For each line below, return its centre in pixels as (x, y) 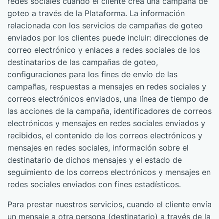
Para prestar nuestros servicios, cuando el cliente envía (109, 204)
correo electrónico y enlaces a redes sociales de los (104, 50)
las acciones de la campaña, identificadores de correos (109, 111)
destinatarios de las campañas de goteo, (83, 62)
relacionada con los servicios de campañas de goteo (105, 25)
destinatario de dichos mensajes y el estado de (95, 160)
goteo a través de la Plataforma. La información (96, 13)
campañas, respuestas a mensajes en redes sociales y (107, 87)
